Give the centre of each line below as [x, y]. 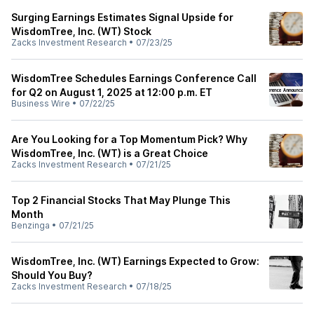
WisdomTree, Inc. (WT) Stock [81, 31]
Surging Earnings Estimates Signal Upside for [122, 17]
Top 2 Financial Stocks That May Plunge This [121, 200]
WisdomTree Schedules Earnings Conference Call [134, 78]
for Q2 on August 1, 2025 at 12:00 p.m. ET [112, 92]
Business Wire [41, 103]
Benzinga [30, 225]
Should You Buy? [52, 275]
